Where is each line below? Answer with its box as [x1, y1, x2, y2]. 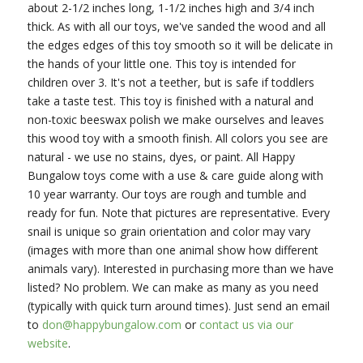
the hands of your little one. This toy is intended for [27, 56, 296, 71]
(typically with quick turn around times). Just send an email [27, 298, 330, 314]
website [27, 335, 68, 351]
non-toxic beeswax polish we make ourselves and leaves [27, 112, 324, 127]
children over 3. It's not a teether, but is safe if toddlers [27, 75, 314, 90]
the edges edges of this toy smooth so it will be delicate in [27, 37, 333, 53]
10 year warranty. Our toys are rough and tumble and [27, 186, 306, 202]
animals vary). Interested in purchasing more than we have [27, 261, 334, 276]
